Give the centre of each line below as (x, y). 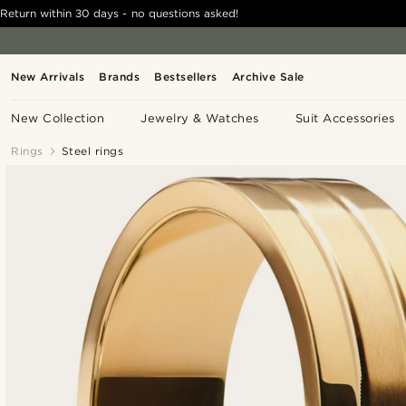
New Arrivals (48, 77)
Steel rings (92, 151)
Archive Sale (268, 77)
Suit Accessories (345, 118)
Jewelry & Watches (200, 118)
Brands (120, 77)
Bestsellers (186, 77)
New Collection (58, 118)
